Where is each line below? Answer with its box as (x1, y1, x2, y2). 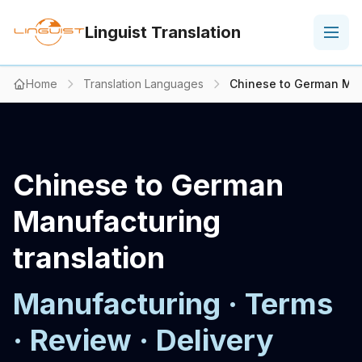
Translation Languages (83, 77, 204, 90)
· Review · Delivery (13, 322, 274, 358)
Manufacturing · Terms (13, 286, 333, 322)
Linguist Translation (84, 23, 241, 42)
